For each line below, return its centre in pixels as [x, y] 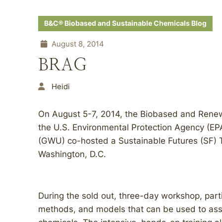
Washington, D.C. [72, 154]
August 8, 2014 [77, 44]
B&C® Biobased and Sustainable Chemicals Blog [125, 23]
